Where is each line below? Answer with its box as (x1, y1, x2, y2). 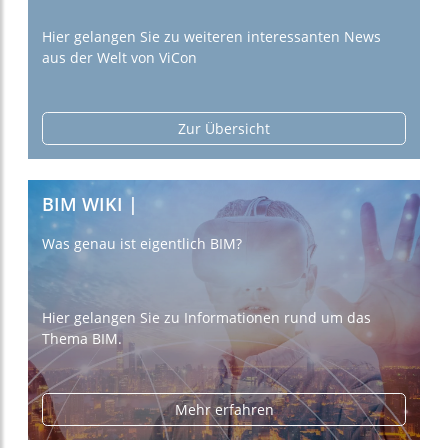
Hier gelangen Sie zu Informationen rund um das (42, 307, 371, 327)
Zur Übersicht (178, 118, 270, 138)
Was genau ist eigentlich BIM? (42, 234, 242, 254)
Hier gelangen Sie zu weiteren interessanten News (42, 26, 381, 46)
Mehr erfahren (174, 399, 274, 419)
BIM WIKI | (42, 192, 138, 216)
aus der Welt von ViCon (42, 47, 197, 67)
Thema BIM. (42, 328, 122, 348)
